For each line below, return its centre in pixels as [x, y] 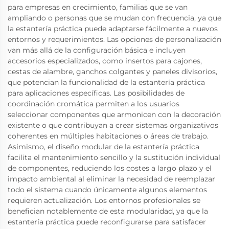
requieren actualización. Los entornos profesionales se [104, 200]
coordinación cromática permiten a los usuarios [94, 104]
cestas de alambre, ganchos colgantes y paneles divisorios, [112, 72]
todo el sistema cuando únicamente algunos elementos [107, 190]
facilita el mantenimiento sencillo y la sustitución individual [114, 157]
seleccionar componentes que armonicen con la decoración [114, 114]
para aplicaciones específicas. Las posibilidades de [96, 93]
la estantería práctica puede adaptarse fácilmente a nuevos [113, 29]
